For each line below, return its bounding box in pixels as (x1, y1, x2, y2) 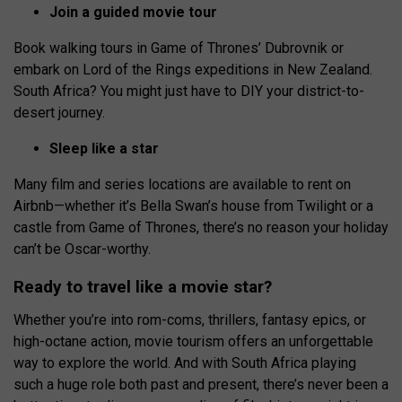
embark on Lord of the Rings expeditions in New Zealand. (13, 60, 372, 78)
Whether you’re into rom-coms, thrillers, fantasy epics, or (13, 310, 366, 328)
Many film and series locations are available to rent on (13, 175, 351, 193)
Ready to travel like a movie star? (13, 275, 272, 297)
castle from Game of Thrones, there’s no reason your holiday (13, 218, 389, 236)
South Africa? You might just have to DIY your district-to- (13, 82, 364, 100)
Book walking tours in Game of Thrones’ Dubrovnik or (13, 39, 344, 57)
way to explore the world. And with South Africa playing (13, 354, 356, 371)
